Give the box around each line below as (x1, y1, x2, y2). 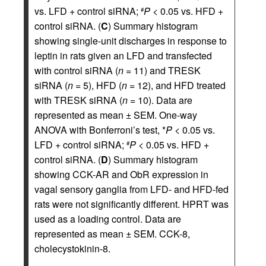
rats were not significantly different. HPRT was (34, 197, 229, 211)
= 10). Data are (128, 93, 192, 107)
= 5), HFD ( (73, 78, 122, 92)
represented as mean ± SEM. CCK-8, (34, 227, 190, 240)
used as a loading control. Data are (34, 212, 181, 226)
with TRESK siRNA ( (34, 93, 122, 107)
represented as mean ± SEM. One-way (34, 108, 197, 122)
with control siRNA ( (34, 64, 118, 77)
